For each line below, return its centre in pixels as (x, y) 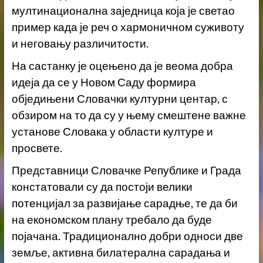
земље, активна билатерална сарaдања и (121, 253)
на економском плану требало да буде (112, 220)
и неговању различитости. (80, 44)
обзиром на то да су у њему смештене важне (129, 115)
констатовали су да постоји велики (102, 187)
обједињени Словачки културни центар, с (119, 99)
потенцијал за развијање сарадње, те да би (124, 203)
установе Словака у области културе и (112, 132)
